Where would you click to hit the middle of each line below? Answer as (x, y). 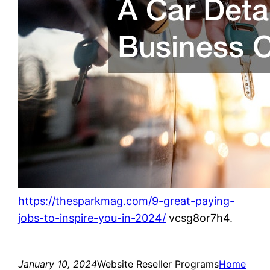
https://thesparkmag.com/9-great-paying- (127, 201)
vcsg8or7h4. (199, 218)
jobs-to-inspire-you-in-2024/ (92, 218)
